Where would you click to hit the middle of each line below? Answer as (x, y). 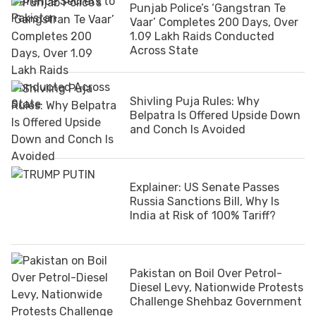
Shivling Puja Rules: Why (195, 101)
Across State (164, 50)
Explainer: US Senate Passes (205, 187)
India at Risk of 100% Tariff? (203, 215)
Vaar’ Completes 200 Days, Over (214, 22)
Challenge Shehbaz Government (216, 301)
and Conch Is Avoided (188, 129)
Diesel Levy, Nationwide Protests (217, 287)
